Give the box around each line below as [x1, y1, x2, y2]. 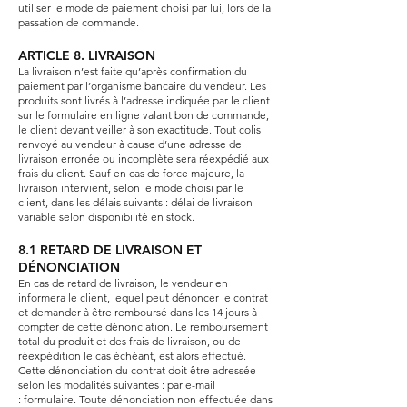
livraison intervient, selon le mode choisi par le [18, 180, 243, 194]
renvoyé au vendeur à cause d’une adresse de [18, 136, 242, 151]
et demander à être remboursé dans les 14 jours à [18, 304, 257, 319]
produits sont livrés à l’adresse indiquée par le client [18, 93, 270, 107]
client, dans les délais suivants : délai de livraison [18, 194, 253, 209]
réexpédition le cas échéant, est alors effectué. [18, 348, 246, 362]
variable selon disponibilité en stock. [18, 209, 194, 223]
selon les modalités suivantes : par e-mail [18, 377, 215, 392]
